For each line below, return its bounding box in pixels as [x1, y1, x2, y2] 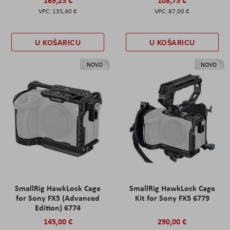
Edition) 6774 [35, 201, 81, 213]
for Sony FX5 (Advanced [16, 191, 100, 203]
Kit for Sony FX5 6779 [135, 191, 209, 203]
